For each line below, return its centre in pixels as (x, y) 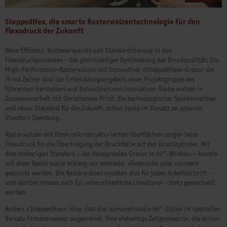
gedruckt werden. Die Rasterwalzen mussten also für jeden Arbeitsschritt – (109, 173)
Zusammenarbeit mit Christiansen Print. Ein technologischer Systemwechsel (110, 99)
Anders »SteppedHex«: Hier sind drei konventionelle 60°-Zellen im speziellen (113, 209)
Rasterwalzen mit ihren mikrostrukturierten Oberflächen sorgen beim (102, 135)
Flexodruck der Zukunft (44, 31)
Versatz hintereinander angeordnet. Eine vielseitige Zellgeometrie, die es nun (112, 219)
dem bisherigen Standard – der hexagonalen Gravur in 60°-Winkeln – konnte (111, 154)
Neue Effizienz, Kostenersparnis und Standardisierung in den (88, 51)
